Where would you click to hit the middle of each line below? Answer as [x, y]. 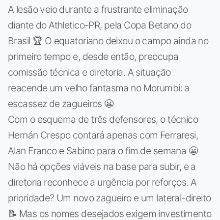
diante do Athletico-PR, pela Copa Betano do [100, 25]
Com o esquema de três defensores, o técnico [103, 120]
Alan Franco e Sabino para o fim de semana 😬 [103, 151]
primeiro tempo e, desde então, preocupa [93, 57]
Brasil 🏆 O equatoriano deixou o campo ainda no [108, 41]
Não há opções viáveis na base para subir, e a [102, 167]
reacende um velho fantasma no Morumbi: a [99, 88]
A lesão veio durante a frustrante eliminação [98, 10]
